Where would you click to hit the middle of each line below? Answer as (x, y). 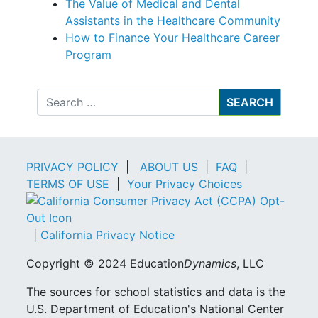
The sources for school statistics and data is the (156, 291)
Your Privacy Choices (187, 183)
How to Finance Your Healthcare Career (173, 37)
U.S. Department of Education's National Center (155, 308)
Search (55, 96)
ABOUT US (169, 166)
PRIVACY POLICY (73, 166)
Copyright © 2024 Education (105, 263)
